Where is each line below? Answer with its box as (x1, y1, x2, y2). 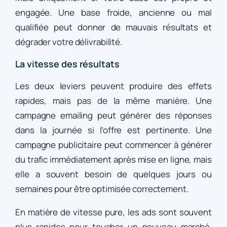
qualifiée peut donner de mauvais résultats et (15, 21, 212, 33)
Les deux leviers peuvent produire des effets (15, 80, 212, 92)
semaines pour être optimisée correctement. (15, 183, 188, 195)
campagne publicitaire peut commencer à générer (15, 139, 212, 151)
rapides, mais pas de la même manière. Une (15, 95, 212, 107)
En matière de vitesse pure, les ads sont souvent (15, 206, 212, 218)
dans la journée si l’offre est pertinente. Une (15, 124, 212, 136)
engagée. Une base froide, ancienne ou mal (15, 7, 212, 19)
